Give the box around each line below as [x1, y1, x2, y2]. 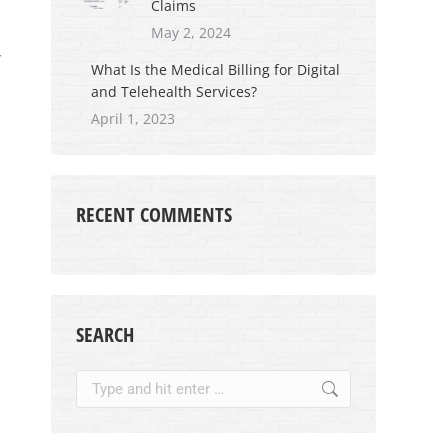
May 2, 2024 [151, 23, 231, 42]
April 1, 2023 [91, 109, 175, 128]
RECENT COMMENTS [76, 201, 232, 228]
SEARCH [76, 321, 134, 348]
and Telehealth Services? [91, 82, 257, 101]
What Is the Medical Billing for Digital [91, 60, 340, 79]
